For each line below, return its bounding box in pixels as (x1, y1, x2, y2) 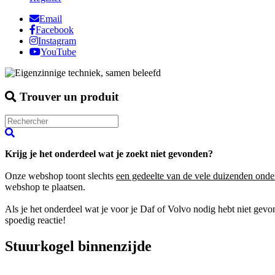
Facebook (36, 25, 74, 35)
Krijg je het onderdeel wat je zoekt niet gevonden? (5, 149, 213, 160)
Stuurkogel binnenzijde (5, 238, 152, 255)
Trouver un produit (17, 90, 118, 103)
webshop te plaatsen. (5, 182, 85, 193)
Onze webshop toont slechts (5, 171, 116, 182)
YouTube (41, 47, 76, 57)
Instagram (38, 36, 76, 46)
